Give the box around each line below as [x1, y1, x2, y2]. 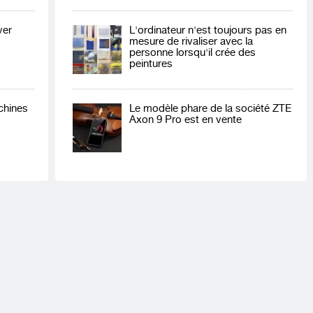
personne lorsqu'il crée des [129, 47, 256, 59]
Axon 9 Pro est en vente [129, 114, 242, 126]
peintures [129, 58, 173, 70]
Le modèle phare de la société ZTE [129, 103, 291, 115]
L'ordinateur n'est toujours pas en [129, 24, 286, 36]
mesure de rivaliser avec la [129, 36, 253, 48]
